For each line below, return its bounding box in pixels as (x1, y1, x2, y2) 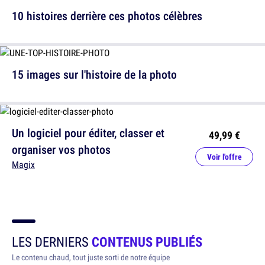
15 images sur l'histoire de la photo (12, 66, 177, 82)
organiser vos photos (12, 141, 111, 157)
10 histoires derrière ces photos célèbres (12, 7, 202, 24)
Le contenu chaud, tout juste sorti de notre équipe (12, 251, 170, 263)
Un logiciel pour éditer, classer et (12, 124, 164, 141)
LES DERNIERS (12, 232, 92, 251)
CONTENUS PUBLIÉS (92, 232, 202, 251)
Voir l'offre (206, 151, 242, 162)
